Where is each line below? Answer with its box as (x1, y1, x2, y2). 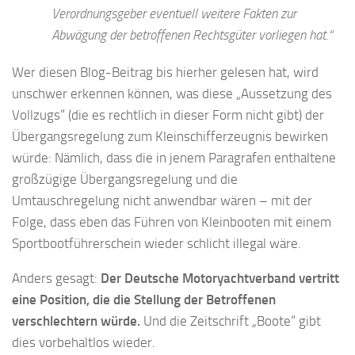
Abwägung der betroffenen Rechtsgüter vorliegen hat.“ (52, 26, 333, 43)
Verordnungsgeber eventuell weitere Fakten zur (52, 5, 296, 21)
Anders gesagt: (12, 269, 101, 286)
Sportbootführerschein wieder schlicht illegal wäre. (12, 235, 301, 251)
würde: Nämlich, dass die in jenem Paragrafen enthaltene (12, 149, 336, 166)
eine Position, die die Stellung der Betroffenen (12, 291, 276, 307)
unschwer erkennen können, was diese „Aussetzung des (12, 85, 332, 101)
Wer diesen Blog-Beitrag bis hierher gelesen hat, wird (12, 63, 319, 80)
